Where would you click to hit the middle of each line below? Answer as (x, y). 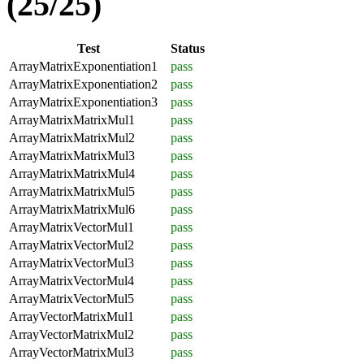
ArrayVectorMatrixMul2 (71, 334)
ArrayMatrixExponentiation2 (83, 84)
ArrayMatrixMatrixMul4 (72, 173)
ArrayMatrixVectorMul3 (71, 262)
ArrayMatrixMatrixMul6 (72, 209)
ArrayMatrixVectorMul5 (71, 298)
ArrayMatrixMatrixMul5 (72, 191)
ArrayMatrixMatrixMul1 (72, 119)
